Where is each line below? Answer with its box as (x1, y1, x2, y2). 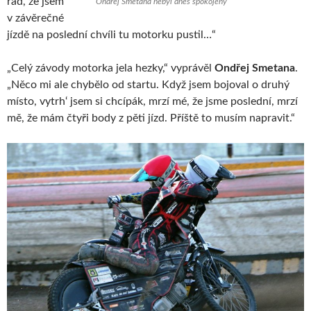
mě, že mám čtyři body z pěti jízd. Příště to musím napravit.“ (7, 112, 295, 124)
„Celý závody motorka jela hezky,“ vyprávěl (7, 62, 215, 74)
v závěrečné (7, 12, 64, 24)
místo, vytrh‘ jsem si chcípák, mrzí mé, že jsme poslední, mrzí (7, 95, 298, 107)
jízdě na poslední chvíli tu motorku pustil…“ (7, 28, 216, 40)
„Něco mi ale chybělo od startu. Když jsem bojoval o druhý (7, 78, 289, 90)
